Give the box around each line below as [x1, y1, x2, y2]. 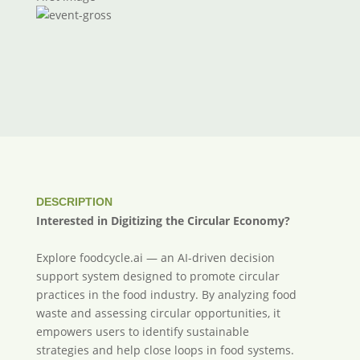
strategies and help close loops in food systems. [35, 342, 294, 358]
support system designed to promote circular [35, 268, 280, 284]
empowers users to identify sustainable [35, 324, 249, 339]
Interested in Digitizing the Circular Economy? [35, 213, 290, 228]
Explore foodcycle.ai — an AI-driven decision [35, 250, 275, 265]
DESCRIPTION [35, 195, 112, 208]
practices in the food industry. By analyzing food [35, 287, 297, 302]
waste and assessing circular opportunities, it [35, 305, 280, 321]
